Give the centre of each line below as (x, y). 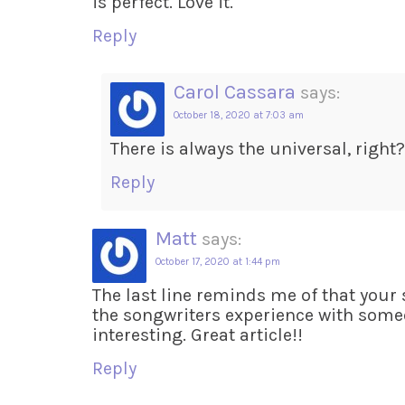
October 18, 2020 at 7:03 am (239, 115)
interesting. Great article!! (198, 334)
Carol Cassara (235, 92)
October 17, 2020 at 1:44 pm (218, 261)
